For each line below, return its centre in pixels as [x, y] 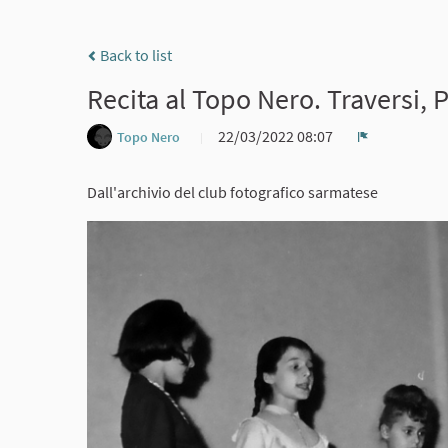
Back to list [134, 55]
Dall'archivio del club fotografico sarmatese [232, 192]
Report [385, 152]
